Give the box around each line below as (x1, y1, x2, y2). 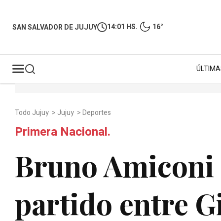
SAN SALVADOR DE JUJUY (12, 22, 97, 33)
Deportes (82, 108, 112, 118)
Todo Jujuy (15, 108, 50, 118)
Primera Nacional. (15, 123, 110, 141)
